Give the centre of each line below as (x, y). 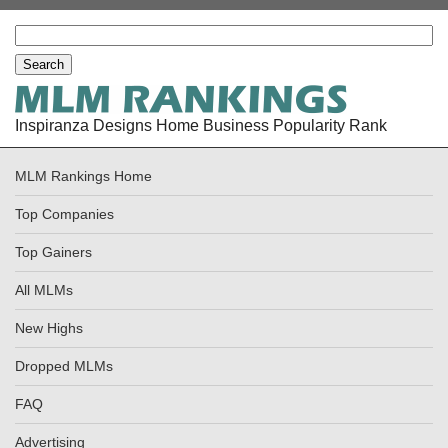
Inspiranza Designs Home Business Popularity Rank (201, 125)
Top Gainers (53, 252)
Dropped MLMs (64, 366)
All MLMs (44, 290)
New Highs (49, 328)
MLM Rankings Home (83, 176)
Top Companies (64, 214)
